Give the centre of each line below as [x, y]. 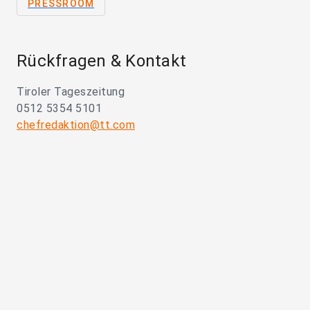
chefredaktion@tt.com [76, 125]
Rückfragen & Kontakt [101, 61]
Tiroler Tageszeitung [71, 92]
